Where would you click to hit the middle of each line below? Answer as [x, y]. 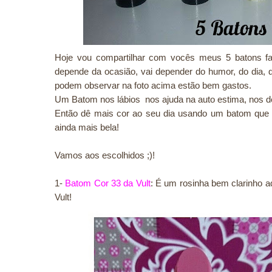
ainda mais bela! [87, 127]
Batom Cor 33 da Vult [108, 183]
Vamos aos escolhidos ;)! [105, 155]
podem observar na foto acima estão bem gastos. [153, 85]
